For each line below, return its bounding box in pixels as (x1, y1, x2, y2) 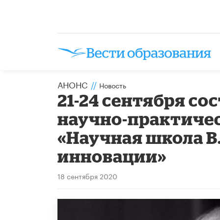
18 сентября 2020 (57, 170, 117, 181)
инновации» (57, 146, 167, 165)
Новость (99, 79, 126, 90)
